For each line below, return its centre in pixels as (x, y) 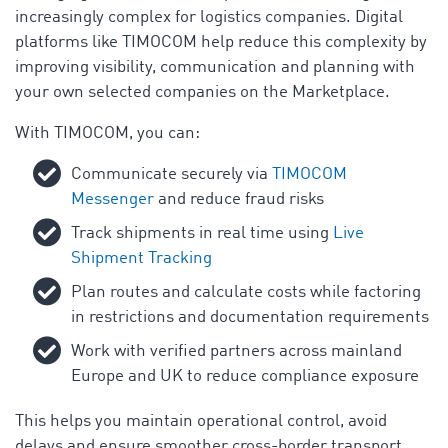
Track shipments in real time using (202, 233)
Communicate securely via (171, 174)
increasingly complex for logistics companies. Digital (209, 17)
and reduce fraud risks (239, 199)
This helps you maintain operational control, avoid (201, 421)
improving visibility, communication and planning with (215, 67)
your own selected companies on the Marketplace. (202, 92)
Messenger (112, 199)
